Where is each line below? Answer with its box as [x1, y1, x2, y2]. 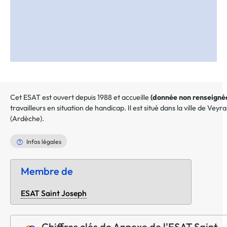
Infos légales [26, 137, 61, 145]
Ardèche [12, 113, 40, 123]
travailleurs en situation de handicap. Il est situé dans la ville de [10, 103, 207, 112]
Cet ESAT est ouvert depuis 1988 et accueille [10, 92, 150, 102]
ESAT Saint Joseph [21, 188, 87, 199]
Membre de [21, 165, 73, 178]
